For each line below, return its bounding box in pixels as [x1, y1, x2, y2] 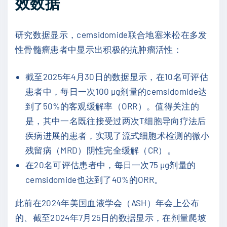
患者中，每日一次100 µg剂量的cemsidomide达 [25, 86, 207, 97]
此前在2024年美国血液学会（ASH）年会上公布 [15, 198, 200, 208]
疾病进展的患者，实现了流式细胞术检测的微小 [25, 130, 210, 141]
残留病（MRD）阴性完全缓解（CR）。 [25, 145, 176, 156]
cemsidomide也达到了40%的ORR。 [25, 174, 163, 185]
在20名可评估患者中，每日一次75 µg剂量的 [25, 160, 196, 170]
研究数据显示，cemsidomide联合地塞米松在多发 [15, 29, 207, 40]
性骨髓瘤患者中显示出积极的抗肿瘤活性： [15, 44, 182, 54]
